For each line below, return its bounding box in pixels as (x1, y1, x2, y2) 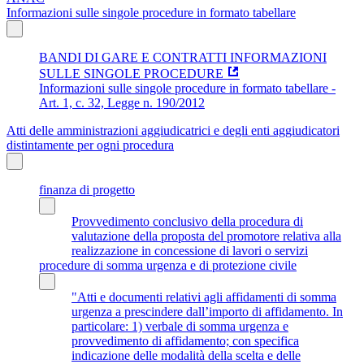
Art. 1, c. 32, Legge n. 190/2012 (39, 95, 205, 110)
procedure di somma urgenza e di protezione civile (39, 258, 297, 272)
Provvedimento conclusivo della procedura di (71, 214, 303, 228)
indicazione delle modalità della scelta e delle (71, 348, 301, 362)
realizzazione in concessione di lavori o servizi (71, 243, 308, 258)
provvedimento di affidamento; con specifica (71, 333, 299, 348)
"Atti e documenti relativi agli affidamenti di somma (71, 289, 336, 304)
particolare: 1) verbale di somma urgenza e (71, 318, 288, 333)
